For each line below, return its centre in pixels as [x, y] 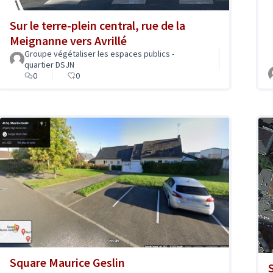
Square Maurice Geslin [67, 262]
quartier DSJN [49, 65]
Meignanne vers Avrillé [68, 41]
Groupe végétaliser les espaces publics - [99, 54]
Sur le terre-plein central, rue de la [97, 26]
